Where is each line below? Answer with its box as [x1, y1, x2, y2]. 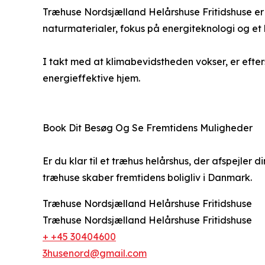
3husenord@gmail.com [43, 247, 147, 259]
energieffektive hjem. [43, 72, 140, 84]
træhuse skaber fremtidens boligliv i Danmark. [43, 171, 252, 183]
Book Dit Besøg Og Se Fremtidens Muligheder [43, 121, 253, 134]
